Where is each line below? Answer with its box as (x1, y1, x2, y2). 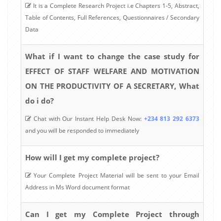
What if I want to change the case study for (25, 51, 199, 61)
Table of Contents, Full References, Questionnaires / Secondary (25, 13, 199, 22)
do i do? (25, 95, 54, 106)
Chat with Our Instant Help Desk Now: (31, 114, 144, 123)
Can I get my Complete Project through (25, 209, 199, 219)
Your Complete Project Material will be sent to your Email (31, 171, 199, 180)
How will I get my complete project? (25, 152, 159, 162)
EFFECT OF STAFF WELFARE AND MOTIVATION (25, 66, 199, 76)
